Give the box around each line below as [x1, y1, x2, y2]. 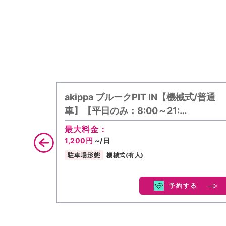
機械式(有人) [106, 151, 144, 159]
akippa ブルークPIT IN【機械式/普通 [65, 92, 215, 102]
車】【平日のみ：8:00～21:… [65, 105, 187, 116]
